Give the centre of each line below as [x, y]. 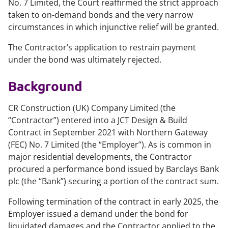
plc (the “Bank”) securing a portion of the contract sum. [113, 181]
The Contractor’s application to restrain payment [102, 47]
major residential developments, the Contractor [100, 157]
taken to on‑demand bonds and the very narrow [101, 15]
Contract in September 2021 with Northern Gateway [108, 132]
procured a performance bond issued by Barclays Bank [113, 169]
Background [45, 86]
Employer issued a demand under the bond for [98, 214]
